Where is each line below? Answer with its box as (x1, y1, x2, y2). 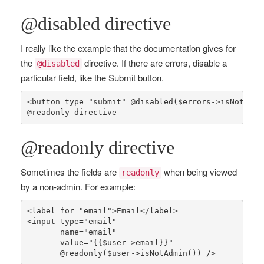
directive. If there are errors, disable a (82, 56, 227, 69)
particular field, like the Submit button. (21, 71, 164, 84)
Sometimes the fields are (21, 165, 119, 178)
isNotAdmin (140, 249, 187, 258)
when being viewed (161, 165, 237, 178)
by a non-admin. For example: (21, 180, 136, 193)
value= (27, 238, 88, 247)
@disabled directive (21, 12, 171, 34)
